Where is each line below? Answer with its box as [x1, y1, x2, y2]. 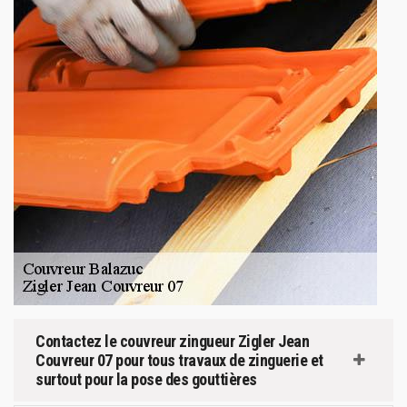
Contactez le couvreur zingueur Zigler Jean [35, 331, 309, 351]
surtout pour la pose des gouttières [35, 369, 257, 389]
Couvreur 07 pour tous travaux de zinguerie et [35, 350, 323, 370]
